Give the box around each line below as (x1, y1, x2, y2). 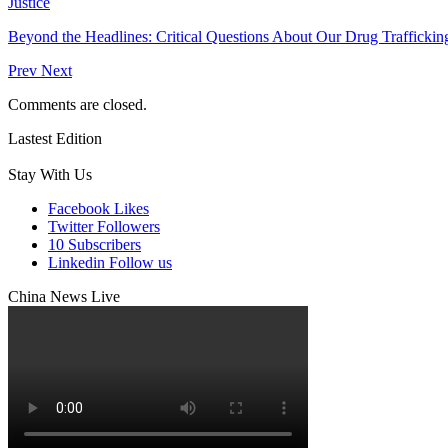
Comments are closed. (8, 95, 147, 113)
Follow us (109, 253, 172, 271)
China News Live (8, 287, 120, 305)
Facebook (48, 199, 110, 217)
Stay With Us (8, 165, 92, 183)
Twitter (48, 217, 93, 235)
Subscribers (68, 235, 141, 253)
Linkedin (48, 253, 105, 271)
